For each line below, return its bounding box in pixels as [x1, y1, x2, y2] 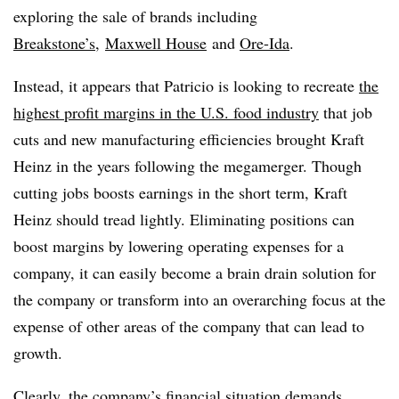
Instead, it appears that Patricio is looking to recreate [13, 74, 359, 96]
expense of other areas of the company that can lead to [13, 314, 364, 337]
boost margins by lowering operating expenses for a [13, 234, 344, 256]
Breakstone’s [13, 31, 95, 53]
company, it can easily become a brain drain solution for [13, 261, 376, 283]
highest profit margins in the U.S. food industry [13, 101, 319, 123]
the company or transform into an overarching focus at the [13, 288, 386, 310]
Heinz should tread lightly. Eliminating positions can [13, 208, 354, 230]
